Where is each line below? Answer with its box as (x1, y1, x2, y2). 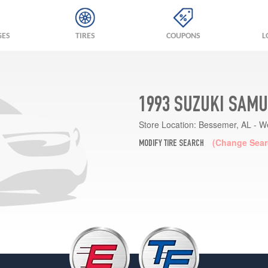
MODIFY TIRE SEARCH (138, 139, 204, 149)
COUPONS (166, 32, 200, 41)
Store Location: (138, 118, 196, 130)
